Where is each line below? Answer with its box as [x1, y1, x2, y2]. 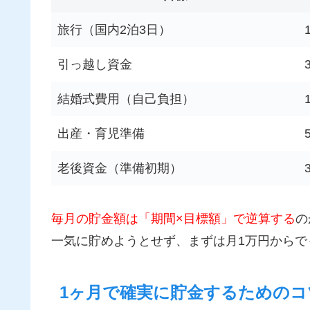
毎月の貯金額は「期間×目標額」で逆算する [51, 212, 295, 226]
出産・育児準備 [57, 126, 145, 140]
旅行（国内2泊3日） [57, 22, 171, 37]
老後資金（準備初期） [57, 161, 182, 175]
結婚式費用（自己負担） [57, 91, 194, 106]
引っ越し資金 [57, 57, 132, 71]
